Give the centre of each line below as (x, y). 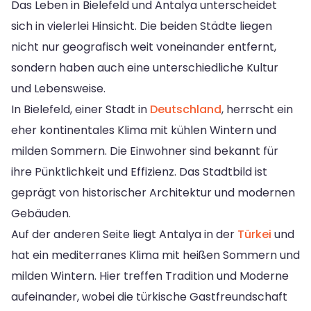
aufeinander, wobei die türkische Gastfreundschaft (149, 297)
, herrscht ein (257, 110)
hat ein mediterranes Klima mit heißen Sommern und (155, 255)
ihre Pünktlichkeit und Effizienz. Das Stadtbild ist (139, 172)
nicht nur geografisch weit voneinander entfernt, (144, 47)
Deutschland (186, 110)
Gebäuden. (41, 214)
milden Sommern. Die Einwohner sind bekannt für (145, 151)
